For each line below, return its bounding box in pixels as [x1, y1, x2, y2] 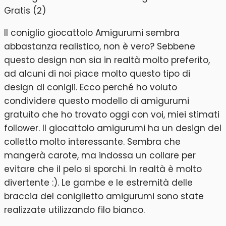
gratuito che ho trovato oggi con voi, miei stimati [4, 108, 219, 121]
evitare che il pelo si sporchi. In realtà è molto [4, 163, 202, 176]
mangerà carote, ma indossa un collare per [4, 149, 196, 162]
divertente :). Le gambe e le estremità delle [4, 177, 193, 189]
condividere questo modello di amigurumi [4, 95, 189, 107]
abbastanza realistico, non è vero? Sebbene [4, 40, 195, 53]
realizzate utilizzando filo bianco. [4, 204, 145, 216]
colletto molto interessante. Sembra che [4, 136, 181, 148]
